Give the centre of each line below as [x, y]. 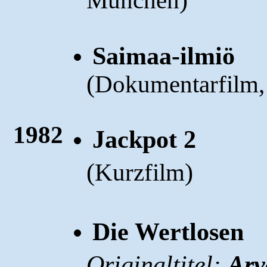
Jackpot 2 [145, 139]
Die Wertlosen [168, 232]
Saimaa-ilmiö [164, 56]
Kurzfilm [140, 172]
